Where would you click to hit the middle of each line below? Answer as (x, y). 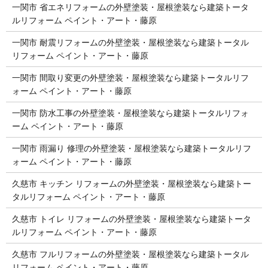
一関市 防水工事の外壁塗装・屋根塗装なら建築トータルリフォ (130, 113)
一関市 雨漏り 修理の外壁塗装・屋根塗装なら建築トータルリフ (131, 148)
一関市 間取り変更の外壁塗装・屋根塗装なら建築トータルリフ (130, 77)
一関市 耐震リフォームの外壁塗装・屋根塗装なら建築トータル (130, 42)
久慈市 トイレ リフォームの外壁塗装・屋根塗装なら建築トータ (131, 219)
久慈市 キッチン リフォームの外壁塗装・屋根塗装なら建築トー (131, 183)
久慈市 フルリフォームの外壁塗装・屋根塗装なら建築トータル (130, 254)
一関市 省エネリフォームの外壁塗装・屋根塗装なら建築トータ (130, 7)
